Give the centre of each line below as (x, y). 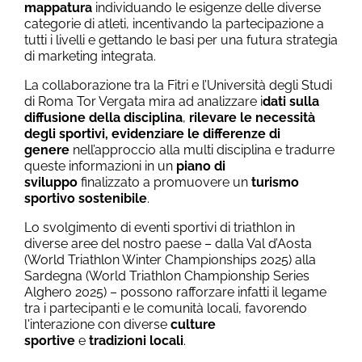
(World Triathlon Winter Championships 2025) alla (170, 259)
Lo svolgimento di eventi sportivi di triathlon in (160, 227)
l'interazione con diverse (97, 324)
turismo (275, 182)
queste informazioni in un (100, 166)
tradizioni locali (136, 340)
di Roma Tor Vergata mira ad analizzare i (143, 101)
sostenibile (113, 198)
